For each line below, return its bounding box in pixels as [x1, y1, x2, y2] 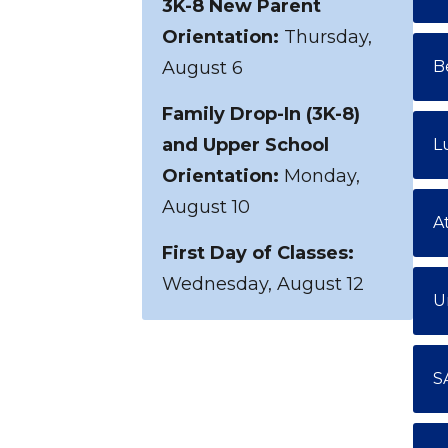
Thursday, [279, 26, 372, 48]
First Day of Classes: [162, 242, 354, 264]
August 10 [162, 196, 255, 218]
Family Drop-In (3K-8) [162, 103, 360, 125]
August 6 [162, 57, 243, 79]
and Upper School [162, 134, 329, 156]
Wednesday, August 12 [162, 273, 364, 295]
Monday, [279, 165, 360, 187]
